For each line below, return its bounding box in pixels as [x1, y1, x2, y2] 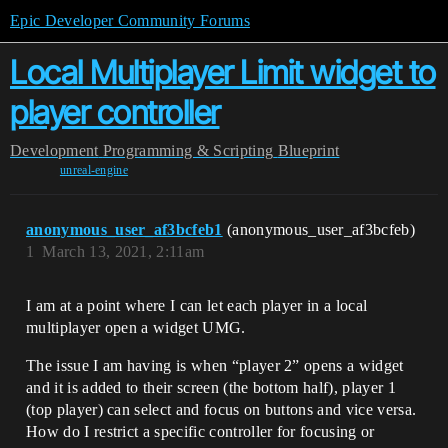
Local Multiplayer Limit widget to [10, 53, 436, 92]
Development [10, 142, 99, 159]
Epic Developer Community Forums [10, 12, 250, 29]
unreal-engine [59, 163, 129, 177]
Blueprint [277, 142, 340, 159]
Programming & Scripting [102, 142, 274, 159]
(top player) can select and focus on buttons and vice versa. [26, 401, 417, 418]
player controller [10, 93, 220, 132]
